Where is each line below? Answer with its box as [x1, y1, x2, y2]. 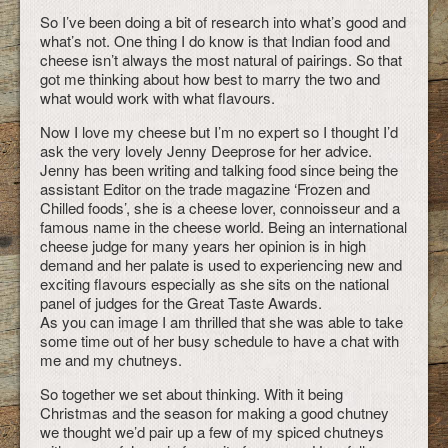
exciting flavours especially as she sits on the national [40, 273, 389, 294]
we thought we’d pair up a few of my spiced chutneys [40, 421, 384, 442]
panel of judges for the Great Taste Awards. [40, 292, 322, 313]
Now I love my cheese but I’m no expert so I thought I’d [40, 121, 398, 142]
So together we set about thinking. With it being [40, 383, 343, 404]
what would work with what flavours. [40, 87, 275, 108]
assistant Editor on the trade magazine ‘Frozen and [40, 178, 370, 199]
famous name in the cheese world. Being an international [40, 216, 407, 237]
